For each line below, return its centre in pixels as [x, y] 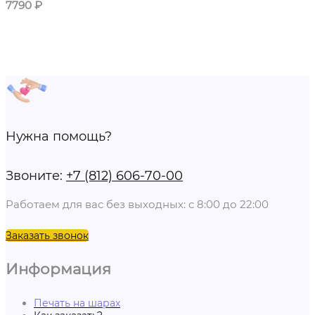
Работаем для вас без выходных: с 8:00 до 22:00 [137, 204]
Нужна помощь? [59, 136]
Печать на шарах [77, 303]
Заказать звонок [47, 235]
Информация [58, 268]
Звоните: [36, 175]
